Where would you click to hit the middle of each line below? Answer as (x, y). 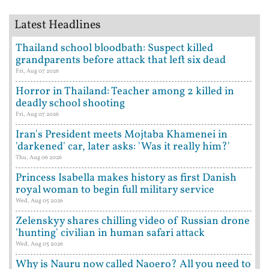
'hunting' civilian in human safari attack (110, 233)
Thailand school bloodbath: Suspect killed (114, 48)
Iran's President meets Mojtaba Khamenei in (122, 134)
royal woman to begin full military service (115, 190)
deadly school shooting (70, 103)
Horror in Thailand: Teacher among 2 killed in (125, 91)
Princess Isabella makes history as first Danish (126, 178)
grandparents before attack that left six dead (121, 60)
